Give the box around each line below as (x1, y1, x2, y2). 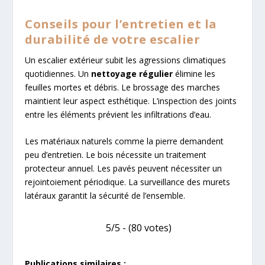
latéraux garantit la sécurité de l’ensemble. (25, 190, 186, 202)
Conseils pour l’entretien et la (25, 15, 217, 32)
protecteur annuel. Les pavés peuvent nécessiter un (25, 163, 222, 174)
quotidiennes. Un (25, 67, 92, 79)
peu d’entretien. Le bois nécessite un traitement (25, 149, 207, 161)
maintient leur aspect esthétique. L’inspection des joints (25, 95, 237, 106)
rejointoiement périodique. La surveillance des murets (25, 176, 231, 188)
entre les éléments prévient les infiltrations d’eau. (25, 108, 212, 120)
